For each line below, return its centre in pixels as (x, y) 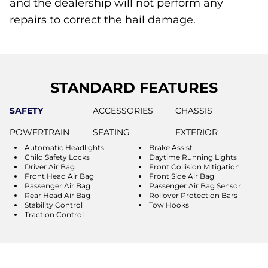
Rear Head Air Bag (57, 195)
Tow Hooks (169, 205)
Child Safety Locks (57, 157)
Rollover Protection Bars (193, 195)
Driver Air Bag (50, 166)
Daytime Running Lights (193, 157)
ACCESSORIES (123, 110)
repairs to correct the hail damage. (103, 19)
